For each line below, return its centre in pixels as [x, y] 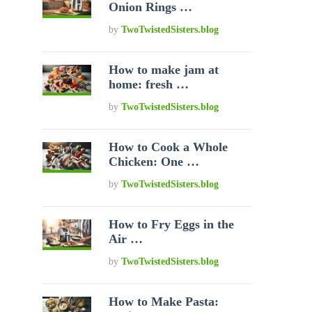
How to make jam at [164, 70]
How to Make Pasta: [164, 302]
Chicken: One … [154, 162]
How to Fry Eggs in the [172, 224]
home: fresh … [149, 84]
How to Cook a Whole [169, 147]
